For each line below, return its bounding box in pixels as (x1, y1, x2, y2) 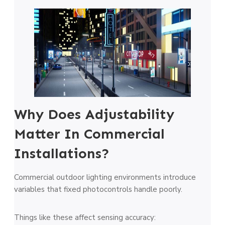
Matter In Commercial (14, 125, 165, 142)
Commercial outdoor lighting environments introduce (14, 172, 196, 182)
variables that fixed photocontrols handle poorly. (14, 184, 182, 194)
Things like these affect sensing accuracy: (14, 212, 156, 222)
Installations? (14, 145, 109, 162)
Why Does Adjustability (14, 105, 174, 123)
